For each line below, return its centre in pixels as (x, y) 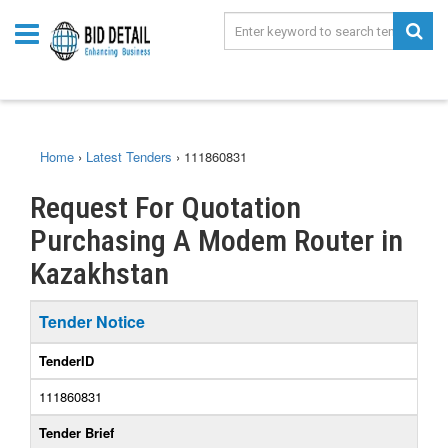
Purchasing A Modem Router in (216, 240)
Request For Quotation (165, 207)
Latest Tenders (129, 156)
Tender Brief (76, 432)
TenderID (66, 360)
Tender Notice (92, 321)
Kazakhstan (99, 273)
